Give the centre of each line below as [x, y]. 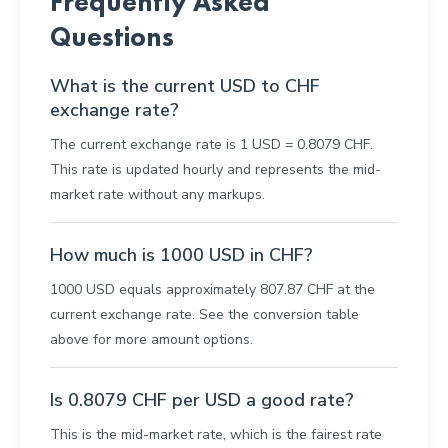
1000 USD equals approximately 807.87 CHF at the [212, 290]
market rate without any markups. [157, 195]
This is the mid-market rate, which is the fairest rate [216, 435]
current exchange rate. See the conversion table [204, 315]
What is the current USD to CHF [185, 86]
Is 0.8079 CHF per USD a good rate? [202, 400]
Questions [112, 37]
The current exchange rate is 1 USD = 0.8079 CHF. [211, 145]
